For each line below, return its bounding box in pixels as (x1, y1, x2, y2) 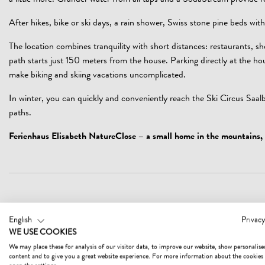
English (9, 216, 32, 225)
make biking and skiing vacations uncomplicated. (9, 71, 186, 80)
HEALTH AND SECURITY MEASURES (9, 203, 241, 217)
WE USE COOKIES (9, 228, 76, 237)
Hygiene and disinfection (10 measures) (18, 243, 166, 253)
